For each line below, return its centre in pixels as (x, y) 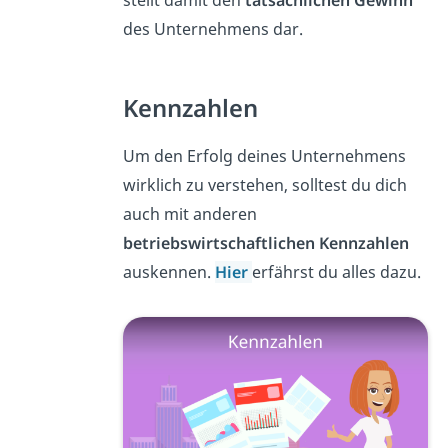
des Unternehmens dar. (212, 28)
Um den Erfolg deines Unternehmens (264, 155)
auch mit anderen (189, 213)
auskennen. (168, 271)
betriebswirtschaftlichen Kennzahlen (265, 242)
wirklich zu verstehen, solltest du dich (264, 184)
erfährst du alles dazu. (336, 271)
